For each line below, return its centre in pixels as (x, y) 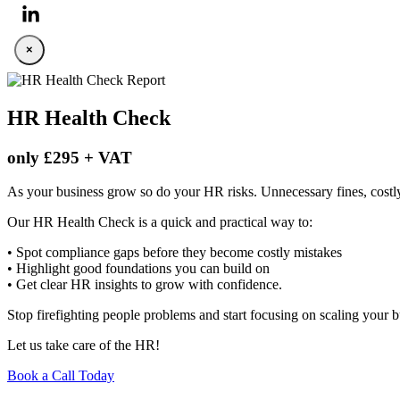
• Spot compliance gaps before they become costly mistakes (175, 253)
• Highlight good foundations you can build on (138, 269)
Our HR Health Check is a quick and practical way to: (160, 222)
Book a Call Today (61, 376)
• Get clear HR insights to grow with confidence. (145, 285)
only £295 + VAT (70, 157)
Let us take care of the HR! (83, 346)
